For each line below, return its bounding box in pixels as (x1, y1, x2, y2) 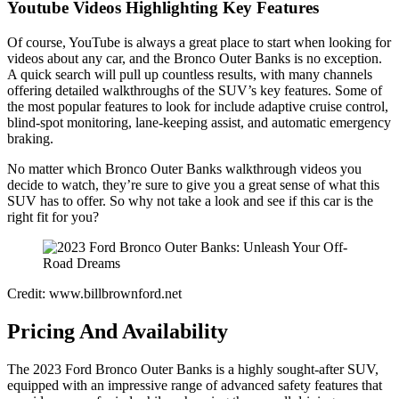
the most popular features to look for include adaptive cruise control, (7, 98, 388, 114)
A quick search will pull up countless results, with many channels (7, 66, 372, 82)
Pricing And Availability (7, 319, 228, 343)
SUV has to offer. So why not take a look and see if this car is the (7, 192, 373, 208)
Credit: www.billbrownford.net (7, 285, 182, 301)
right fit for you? (7, 208, 99, 224)
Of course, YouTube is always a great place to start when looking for (7, 34, 391, 50)
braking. (7, 130, 53, 146)
